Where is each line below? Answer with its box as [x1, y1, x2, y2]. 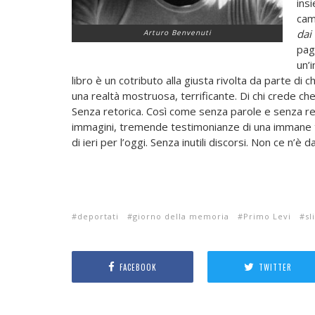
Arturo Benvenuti [143, 27, 212, 37]
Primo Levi [243, 211, 291, 221]
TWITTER [258, 261, 292, 273]
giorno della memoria [133, 211, 229, 221]
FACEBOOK [119, 261, 157, 273]
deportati [77, 211, 119, 221]
